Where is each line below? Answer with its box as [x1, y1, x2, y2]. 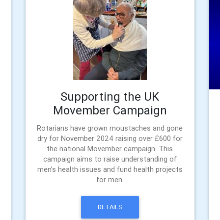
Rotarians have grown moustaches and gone [37, 123, 183, 133]
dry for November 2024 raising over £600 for [37, 134, 183, 143]
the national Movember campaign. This [47, 144, 173, 153]
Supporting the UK [60, 89, 160, 104]
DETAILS [97, 203, 122, 212]
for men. [96, 175, 124, 184]
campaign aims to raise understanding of [43, 154, 177, 164]
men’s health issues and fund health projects [37, 165, 183, 174]
